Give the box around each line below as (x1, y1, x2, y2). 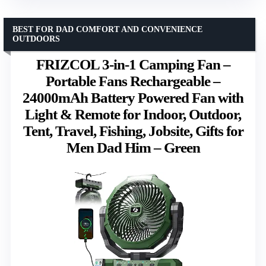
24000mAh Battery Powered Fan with (23, 89, 243, 106)
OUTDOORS (12, 34, 60, 43)
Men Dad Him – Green (66, 139, 200, 156)
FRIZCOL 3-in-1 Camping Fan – (36, 56, 230, 72)
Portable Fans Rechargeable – (46, 72, 220, 89)
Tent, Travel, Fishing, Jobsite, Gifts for (23, 122, 243, 139)
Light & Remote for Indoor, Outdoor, (25, 106, 241, 122)
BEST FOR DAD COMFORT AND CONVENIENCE (12, 24, 202, 34)
